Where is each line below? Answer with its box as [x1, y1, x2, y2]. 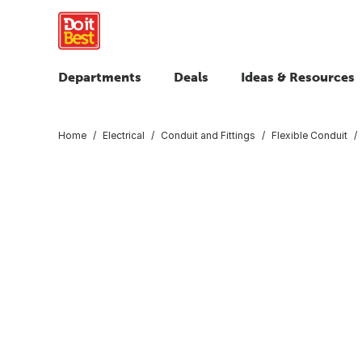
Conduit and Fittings [161, 128, 255, 141]
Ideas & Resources [241, 69, 355, 84]
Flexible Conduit [271, 128, 347, 141]
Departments [58, 69, 141, 84]
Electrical [103, 128, 145, 141]
